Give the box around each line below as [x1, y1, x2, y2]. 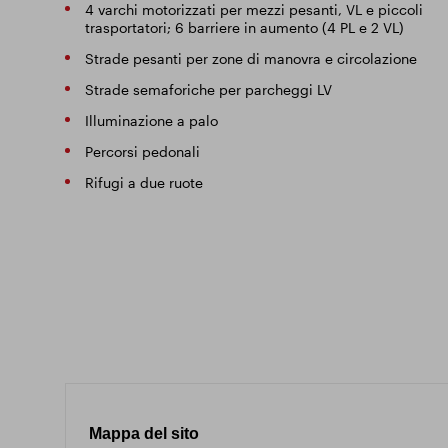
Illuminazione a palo [84, 112, 218, 129]
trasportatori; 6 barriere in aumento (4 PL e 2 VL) [84, 19, 404, 36]
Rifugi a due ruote [84, 174, 203, 191]
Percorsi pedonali [84, 143, 200, 160]
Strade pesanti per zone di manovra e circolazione [84, 50, 417, 67]
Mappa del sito [88, 425, 199, 442]
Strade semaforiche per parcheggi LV [84, 81, 332, 98]
